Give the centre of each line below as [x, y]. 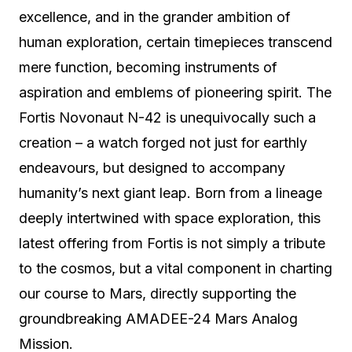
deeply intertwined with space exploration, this [170, 218]
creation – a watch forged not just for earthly [163, 143]
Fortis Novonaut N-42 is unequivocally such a [167, 117]
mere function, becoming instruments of [148, 67]
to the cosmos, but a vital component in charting [176, 268]
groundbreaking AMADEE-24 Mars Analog [158, 319]
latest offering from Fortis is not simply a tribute [172, 243]
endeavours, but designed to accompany [152, 168]
